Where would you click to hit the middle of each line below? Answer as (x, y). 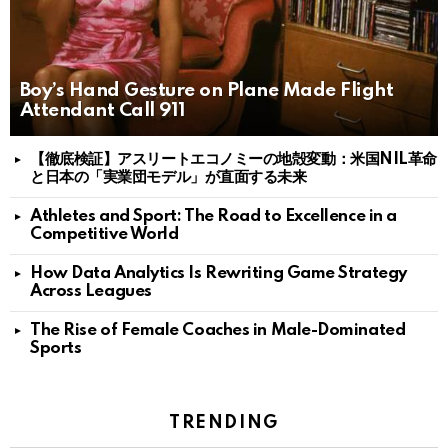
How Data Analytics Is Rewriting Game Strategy (218, 274)
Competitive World (104, 235)
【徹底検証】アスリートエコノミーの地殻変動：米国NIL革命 (233, 160)
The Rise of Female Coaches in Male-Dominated (218, 331)
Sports (56, 349)
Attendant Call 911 (103, 111)
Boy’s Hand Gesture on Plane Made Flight (207, 91)
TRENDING (224, 423)
